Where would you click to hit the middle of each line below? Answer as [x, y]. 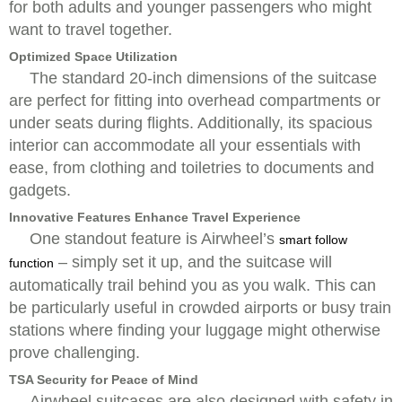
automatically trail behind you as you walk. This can [192, 285]
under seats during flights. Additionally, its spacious [191, 123]
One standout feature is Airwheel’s [154, 239]
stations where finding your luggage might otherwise [195, 330]
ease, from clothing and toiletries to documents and [192, 168]
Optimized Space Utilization [93, 57]
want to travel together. [91, 30]
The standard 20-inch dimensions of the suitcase [203, 78]
